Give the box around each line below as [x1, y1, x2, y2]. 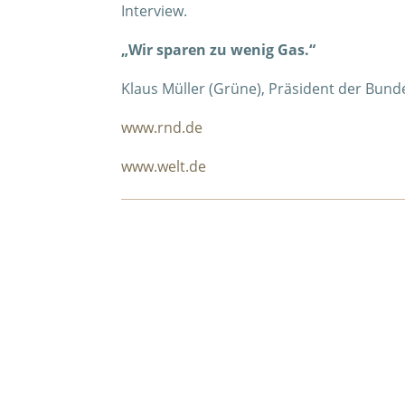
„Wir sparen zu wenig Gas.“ [121, 40, 316, 61]
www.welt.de [121, 156, 207, 177]
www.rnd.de [121, 118, 203, 138]
